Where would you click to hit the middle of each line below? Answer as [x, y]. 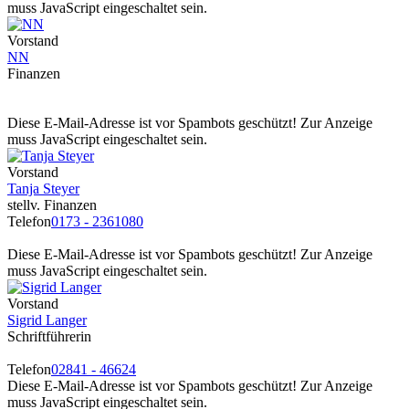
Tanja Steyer [43, 188]
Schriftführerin [49, 336]
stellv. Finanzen [52, 204]
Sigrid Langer [47, 320]
